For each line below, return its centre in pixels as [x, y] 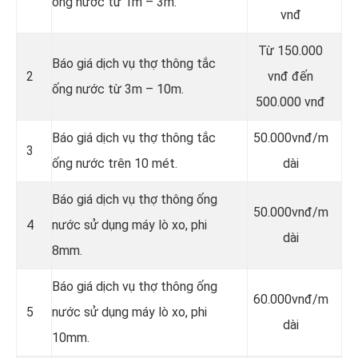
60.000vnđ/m [290, 300]
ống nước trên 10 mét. [115, 164]
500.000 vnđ [290, 102]
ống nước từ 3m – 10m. [118, 89]
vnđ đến [290, 77]
